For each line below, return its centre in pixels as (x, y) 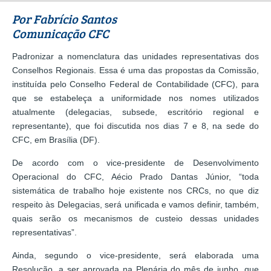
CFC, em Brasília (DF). (56, 139)
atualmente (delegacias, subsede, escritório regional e (135, 112)
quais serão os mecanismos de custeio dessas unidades (135, 218)
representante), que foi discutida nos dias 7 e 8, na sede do (135, 126)
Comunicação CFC (60, 33)
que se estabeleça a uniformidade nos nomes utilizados (135, 98)
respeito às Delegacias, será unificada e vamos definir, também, (135, 204)
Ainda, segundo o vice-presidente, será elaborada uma (135, 255)
